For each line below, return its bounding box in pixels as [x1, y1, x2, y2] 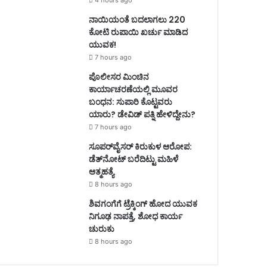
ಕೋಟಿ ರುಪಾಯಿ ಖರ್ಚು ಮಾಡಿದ [88, 26, 188, 39]
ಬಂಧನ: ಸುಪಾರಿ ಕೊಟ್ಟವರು [88, 96, 172, 108]
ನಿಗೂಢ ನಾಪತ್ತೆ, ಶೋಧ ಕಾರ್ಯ [88, 210, 182, 223]
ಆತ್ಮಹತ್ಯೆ [88, 166, 114, 178]
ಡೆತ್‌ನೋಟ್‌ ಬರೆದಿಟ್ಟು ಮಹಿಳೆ [88, 153, 178, 166]
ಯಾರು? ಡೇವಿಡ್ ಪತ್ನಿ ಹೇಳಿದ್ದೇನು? [88, 108, 195, 121]
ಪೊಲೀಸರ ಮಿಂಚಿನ [88, 71, 149, 83]
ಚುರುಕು [88, 223, 116, 235]
